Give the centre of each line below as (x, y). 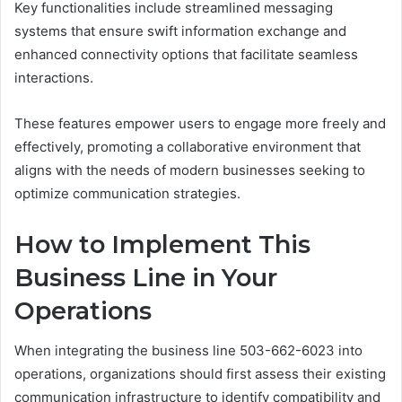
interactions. (54, 77)
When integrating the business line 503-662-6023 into (188, 351)
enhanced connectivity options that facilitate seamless (186, 54)
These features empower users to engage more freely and (200, 123)
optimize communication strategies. (127, 193)
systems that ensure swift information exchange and (180, 31)
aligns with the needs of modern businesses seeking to (190, 170)
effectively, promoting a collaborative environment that (188, 146)
